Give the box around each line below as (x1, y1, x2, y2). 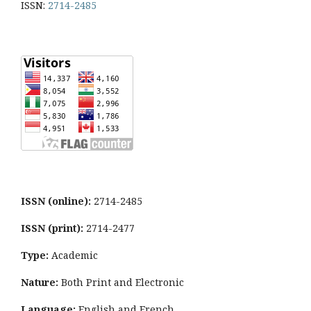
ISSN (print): (21, 221, 83, 235)
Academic (49, 249, 98, 262)
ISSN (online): (21, 194, 91, 208)
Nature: (21, 276, 58, 289)
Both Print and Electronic (58, 276, 184, 289)
